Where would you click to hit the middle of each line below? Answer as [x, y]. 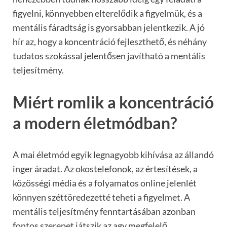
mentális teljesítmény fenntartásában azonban [104, 212]
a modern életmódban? [95, 123]
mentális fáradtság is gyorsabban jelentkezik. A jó [109, 27]
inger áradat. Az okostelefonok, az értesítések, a [105, 169]
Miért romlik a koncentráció [113, 102]
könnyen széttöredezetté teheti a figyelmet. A [101, 197]
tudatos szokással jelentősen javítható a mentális [109, 55]
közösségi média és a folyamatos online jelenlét [105, 183]
